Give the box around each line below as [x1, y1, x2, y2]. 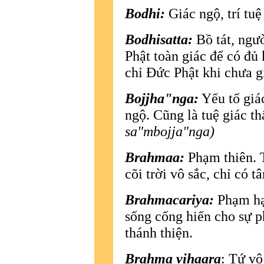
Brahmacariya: [125, 191, 214, 207]
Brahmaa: [125, 148, 184, 165]
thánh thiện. [125, 224, 193, 240]
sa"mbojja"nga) [125, 123, 214, 139]
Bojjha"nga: [125, 90, 199, 106]
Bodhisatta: [125, 31, 193, 47]
